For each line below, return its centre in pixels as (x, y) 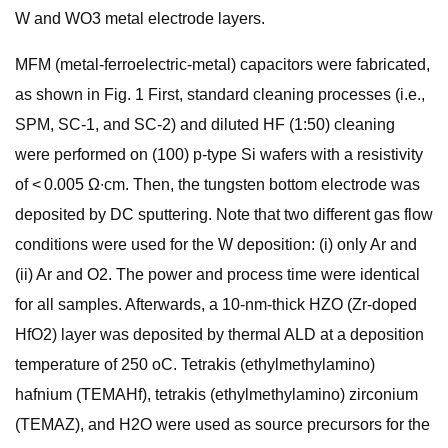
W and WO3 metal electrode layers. (140, 18)
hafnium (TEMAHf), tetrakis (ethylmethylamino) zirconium (216, 394)
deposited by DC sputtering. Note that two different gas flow (224, 214)
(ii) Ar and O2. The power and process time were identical (217, 274)
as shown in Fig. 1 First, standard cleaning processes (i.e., (220, 94)
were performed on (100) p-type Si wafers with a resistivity (219, 154)
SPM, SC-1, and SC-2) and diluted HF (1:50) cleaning (205, 124)
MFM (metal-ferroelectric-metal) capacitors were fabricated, (222, 64)
